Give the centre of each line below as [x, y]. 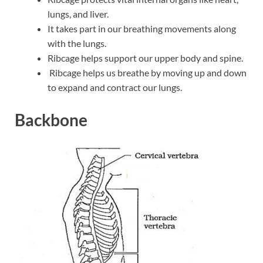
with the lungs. [77, 43]
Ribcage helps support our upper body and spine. [145, 58]
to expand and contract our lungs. [115, 87]
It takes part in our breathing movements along [142, 29]
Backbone [51, 120]
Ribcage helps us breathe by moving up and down [147, 73]
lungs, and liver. [78, 14]
